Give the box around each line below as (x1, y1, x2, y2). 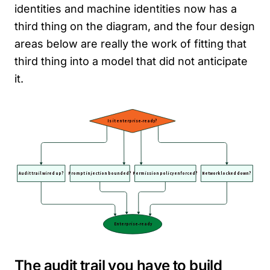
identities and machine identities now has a (14, 2, 237, 15)
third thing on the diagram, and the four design (14, 20, 255, 33)
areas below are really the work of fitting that (14, 37, 246, 50)
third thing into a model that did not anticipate (14, 55, 248, 67)
